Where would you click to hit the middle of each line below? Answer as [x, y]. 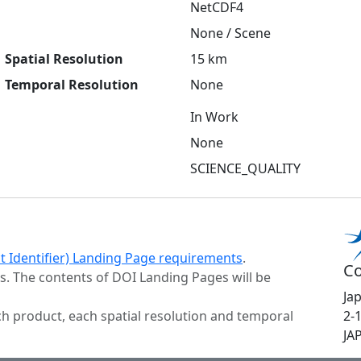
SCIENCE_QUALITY [245, 168]
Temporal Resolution [72, 84]
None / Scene [230, 33]
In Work [214, 116]
